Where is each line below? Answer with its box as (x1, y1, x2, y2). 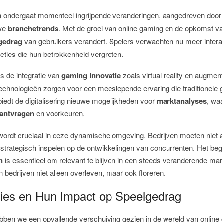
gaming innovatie (61, 70, 121, 81)
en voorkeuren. (34, 108, 85, 119)
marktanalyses (157, 95, 207, 107)
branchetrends (8, 23, 59, 34)
